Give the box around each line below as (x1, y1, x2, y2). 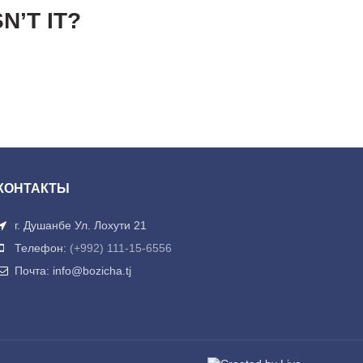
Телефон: (11, 241, 70, 254)
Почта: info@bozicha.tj (11, 264, 131, 277)
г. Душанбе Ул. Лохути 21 (11, 219, 147, 232)
